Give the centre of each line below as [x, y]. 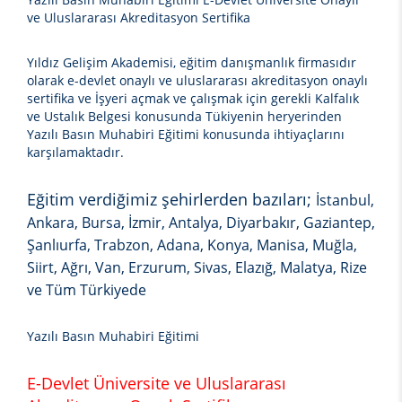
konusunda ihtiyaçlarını [274, 135]
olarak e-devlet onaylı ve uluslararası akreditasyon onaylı [197, 81]
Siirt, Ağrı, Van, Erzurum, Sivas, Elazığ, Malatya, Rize [197, 268]
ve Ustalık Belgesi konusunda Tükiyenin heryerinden [184, 117]
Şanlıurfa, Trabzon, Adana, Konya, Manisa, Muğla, [192, 245]
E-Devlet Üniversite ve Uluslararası [157, 384]
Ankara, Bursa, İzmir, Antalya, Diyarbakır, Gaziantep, [201, 223]
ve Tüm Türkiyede [87, 290]
